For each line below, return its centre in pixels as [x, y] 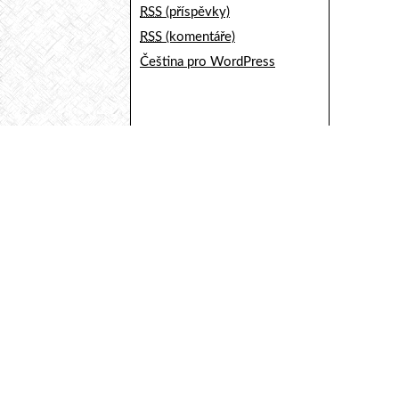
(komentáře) [199, 37]
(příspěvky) [196, 12]
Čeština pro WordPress [208, 61]
